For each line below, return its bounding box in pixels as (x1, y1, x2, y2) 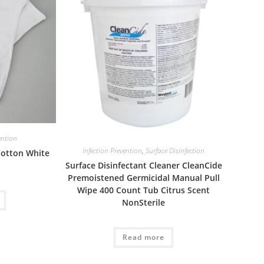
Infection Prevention (82, 146, 143, 156)
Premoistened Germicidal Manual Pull (67, 172, 220, 184)
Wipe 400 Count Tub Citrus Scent (77, 184, 210, 196)
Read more (123, 232, 165, 243)
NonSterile (122, 197, 166, 209)
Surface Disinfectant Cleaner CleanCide (65, 160, 222, 171)
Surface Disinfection (146, 146, 205, 156)
